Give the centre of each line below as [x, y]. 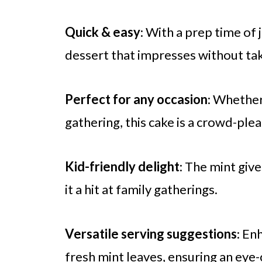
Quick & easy [103, 32]
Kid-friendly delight [122, 166]
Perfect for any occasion [136, 99]
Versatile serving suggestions [151, 234]
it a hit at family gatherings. [141, 189]
